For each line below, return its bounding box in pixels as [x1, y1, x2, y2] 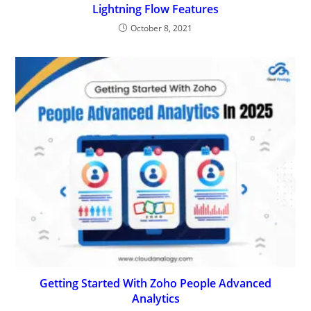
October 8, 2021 [131, 22, 192, 35]
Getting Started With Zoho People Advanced [40, 275, 271, 291]
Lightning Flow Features [92, 1, 219, 17]
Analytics [131, 290, 180, 306]
